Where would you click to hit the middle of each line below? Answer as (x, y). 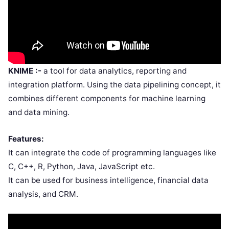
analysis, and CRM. (43, 194)
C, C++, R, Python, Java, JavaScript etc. (82, 166)
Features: (26, 139)
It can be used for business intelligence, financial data (108, 180)
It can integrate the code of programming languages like (112, 152)
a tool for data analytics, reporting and (114, 71)
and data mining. (39, 112)
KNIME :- (25, 71)
